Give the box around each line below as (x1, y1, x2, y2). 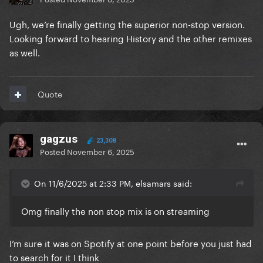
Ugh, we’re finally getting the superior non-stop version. (9, 16, 245, 31)
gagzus (40, 132, 77, 146)
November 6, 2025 (67, 145, 134, 157)
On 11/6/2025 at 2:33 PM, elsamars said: (34, 176, 192, 190)
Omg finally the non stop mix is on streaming (21, 203, 210, 218)
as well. (9, 45, 42, 59)
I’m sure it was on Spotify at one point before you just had (9, 235, 252, 250)
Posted (40, 145, 67, 157)
